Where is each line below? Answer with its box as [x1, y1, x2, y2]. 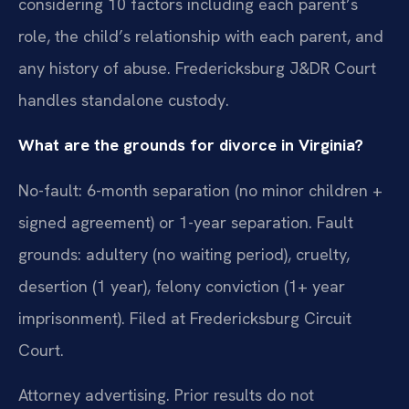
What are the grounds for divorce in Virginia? [18, 134, 363, 156]
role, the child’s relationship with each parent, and [18, 25, 383, 47]
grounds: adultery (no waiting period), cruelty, [18, 243, 350, 265]
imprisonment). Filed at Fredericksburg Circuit [18, 307, 351, 329]
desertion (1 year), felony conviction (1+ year [18, 275, 345, 297]
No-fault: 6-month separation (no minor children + [18, 179, 383, 201]
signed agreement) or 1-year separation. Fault [18, 211, 353, 233]
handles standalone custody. [18, 89, 229, 110]
